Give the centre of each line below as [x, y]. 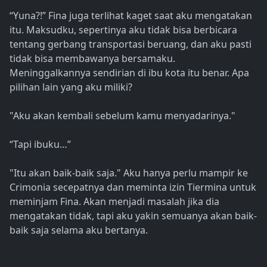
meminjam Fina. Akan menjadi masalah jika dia [114, 202]
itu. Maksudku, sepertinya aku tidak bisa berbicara [123, 30]
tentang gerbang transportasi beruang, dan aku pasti [131, 44]
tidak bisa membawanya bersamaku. [92, 59]
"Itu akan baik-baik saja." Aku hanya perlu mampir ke [129, 173]
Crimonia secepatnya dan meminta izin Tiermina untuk [133, 187]
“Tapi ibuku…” [40, 145]
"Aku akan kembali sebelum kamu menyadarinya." [122, 116]
